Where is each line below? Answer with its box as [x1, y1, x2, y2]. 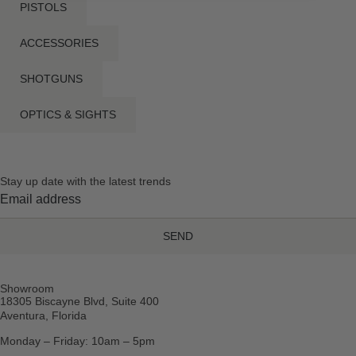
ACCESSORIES [20, 36, 99, 49]
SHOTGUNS [20, 72, 83, 85]
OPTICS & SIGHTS [20, 107, 116, 121]
